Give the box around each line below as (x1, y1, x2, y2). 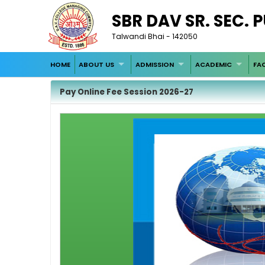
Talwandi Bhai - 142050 (112, 31, 198, 42)
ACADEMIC (195, 59, 232, 69)
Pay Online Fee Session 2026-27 (60, 86, 194, 98)
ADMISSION (135, 59, 174, 69)
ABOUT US (79, 59, 115, 69)
